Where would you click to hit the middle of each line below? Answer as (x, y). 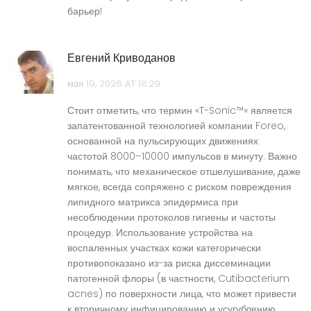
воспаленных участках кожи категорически (164, 248)
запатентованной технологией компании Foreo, (176, 126)
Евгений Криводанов (121, 58)
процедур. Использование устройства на (160, 233)
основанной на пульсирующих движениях (163, 141)
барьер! (85, 11)
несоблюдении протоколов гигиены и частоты (171, 218)
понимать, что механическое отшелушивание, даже (184, 172)
